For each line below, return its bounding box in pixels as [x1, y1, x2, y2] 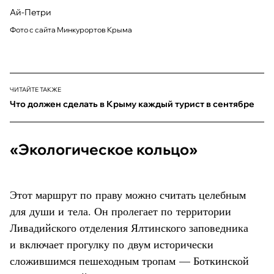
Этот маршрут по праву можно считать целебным [10, 187, 246, 202]
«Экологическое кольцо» [10, 139, 198, 158]
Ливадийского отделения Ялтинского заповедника [10, 220, 248, 235]
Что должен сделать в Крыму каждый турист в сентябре [10, 98, 254, 109]
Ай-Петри [10, 6, 51, 18]
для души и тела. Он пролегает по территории [10, 203, 231, 218]
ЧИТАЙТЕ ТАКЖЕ [10, 85, 61, 94]
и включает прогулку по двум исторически [10, 236, 213, 251]
